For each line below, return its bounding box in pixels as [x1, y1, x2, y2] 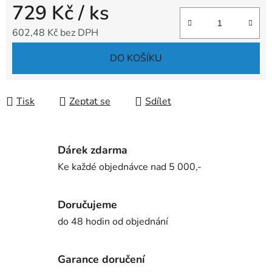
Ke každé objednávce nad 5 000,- [58, 160, 202, 174]
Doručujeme [58, 197, 117, 212]
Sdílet [145, 95, 171, 109]
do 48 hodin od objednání [58, 214, 168, 228]
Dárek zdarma [58, 142, 127, 157]
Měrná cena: [12, 45, 64, 59]
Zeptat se [69, 95, 110, 109]
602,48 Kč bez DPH [12, 26, 98, 40]
